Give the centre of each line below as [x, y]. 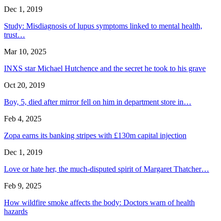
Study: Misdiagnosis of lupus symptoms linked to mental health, [103, 26]
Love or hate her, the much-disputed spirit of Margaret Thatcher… [107, 169]
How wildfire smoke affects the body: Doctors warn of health [99, 203]
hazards [16, 212]
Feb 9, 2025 [23, 186]
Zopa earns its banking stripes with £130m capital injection [95, 136]
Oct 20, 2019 [24, 85]
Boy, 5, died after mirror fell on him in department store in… [98, 102]
